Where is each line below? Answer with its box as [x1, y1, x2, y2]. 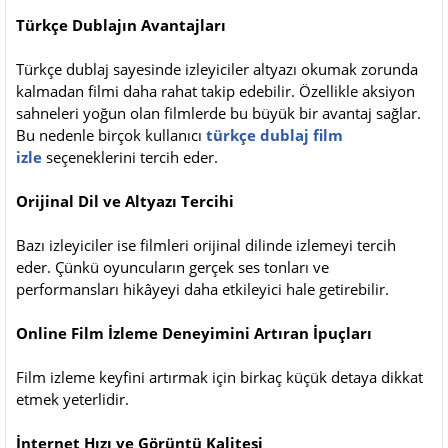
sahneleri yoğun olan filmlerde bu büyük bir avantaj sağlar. [16, 102, 421, 123]
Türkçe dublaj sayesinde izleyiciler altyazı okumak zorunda [16, 58, 418, 79]
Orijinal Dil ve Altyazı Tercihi [16, 190, 234, 211]
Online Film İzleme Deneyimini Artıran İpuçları [16, 322, 372, 343]
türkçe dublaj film [206, 124, 343, 145]
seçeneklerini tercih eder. [42, 146, 218, 167]
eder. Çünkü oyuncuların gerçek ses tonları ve [16, 256, 329, 277]
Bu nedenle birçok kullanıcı [16, 124, 206, 145]
